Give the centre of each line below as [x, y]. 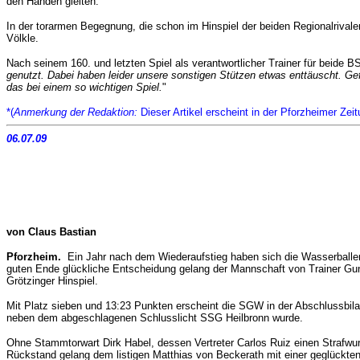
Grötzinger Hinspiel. [52, 280]
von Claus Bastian [51, 231]
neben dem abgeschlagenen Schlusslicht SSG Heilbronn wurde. [155, 317]
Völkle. [22, 38]
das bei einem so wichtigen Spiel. [84, 87]
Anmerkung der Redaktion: [76, 112]
